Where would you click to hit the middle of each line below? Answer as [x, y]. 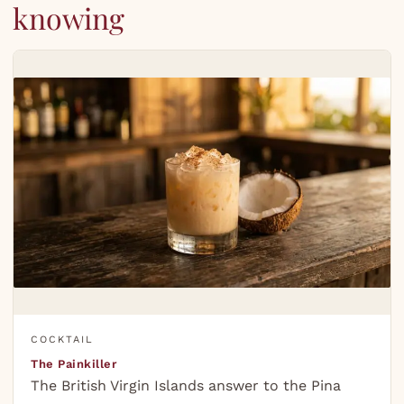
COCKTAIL [63, 339]
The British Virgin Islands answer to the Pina [186, 385]
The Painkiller [74, 363]
